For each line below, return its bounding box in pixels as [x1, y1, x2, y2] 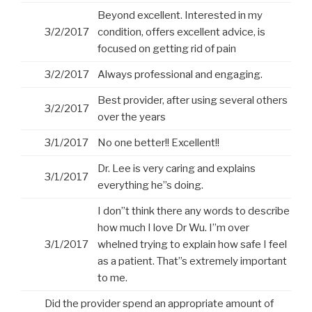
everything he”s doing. [97, 179, 203, 192]
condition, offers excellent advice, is [97, 26, 265, 39]
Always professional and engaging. [97, 68, 263, 81]
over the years [97, 111, 166, 124]
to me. [97, 272, 127, 285]
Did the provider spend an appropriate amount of [45, 297, 274, 311]
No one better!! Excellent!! [97, 136, 219, 150]
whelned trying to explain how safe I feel [97, 238, 287, 251]
